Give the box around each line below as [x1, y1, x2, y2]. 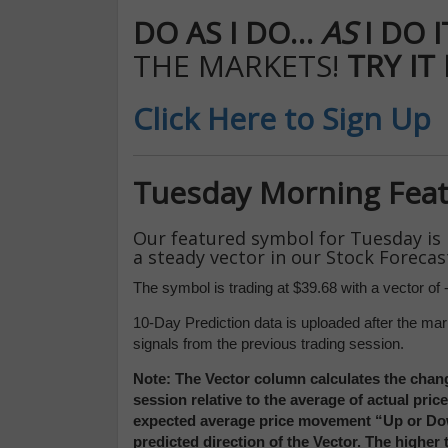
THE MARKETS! [133, 45, 339, 87]
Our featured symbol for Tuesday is [133, 226, 441, 251]
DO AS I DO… [133, 12, 321, 54]
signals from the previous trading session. [133, 335, 404, 353]
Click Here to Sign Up [133, 98, 431, 140]
